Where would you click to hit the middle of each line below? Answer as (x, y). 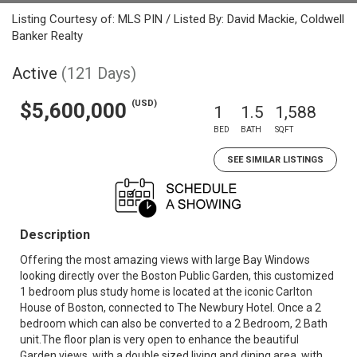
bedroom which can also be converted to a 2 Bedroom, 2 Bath (174, 324)
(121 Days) (99, 73)
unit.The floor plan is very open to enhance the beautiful (159, 339)
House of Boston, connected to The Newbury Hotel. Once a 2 (171, 308)
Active (35, 73)
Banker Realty (47, 36)
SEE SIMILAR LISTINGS (275, 160)
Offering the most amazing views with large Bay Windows (165, 260)
